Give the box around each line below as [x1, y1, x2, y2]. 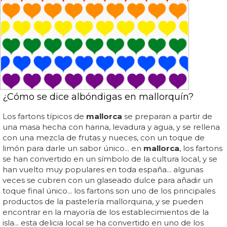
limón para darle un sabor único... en [3, 143, 143, 154]
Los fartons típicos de [3, 111, 86, 122]
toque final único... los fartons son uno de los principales [3, 186, 215, 196]
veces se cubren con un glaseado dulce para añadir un [3, 175, 213, 185]
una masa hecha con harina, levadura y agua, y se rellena [3, 122, 220, 132]
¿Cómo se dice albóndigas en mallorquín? [3, 91, 194, 103]
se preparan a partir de [122, 111, 212, 122]
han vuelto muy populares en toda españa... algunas [3, 165, 203, 175]
